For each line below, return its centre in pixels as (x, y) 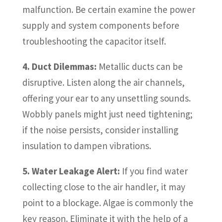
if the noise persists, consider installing (100, 130)
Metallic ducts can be (139, 67)
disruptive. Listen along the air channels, (103, 83)
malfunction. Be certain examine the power (109, 10)
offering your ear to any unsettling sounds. (106, 98)
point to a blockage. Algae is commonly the (108, 203)
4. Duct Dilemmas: (59, 67)
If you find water (154, 171)
